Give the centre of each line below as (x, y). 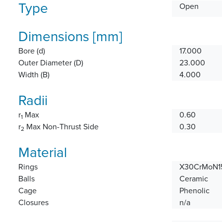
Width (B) (34, 75)
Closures (33, 202)
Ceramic (194, 179)
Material (43, 152)
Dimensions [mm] (70, 36)
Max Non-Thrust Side (61, 127)
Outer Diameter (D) (51, 63)
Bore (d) (32, 51)
